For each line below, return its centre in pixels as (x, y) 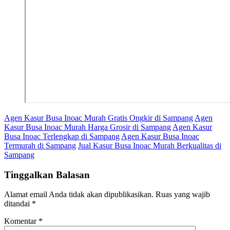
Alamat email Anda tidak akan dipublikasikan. (79, 195)
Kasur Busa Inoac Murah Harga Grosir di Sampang (88, 127)
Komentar (21, 221)
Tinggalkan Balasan (47, 175)
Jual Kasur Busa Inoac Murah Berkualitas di (150, 145)
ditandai (18, 204)
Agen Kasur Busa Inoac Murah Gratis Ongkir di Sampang (99, 118)
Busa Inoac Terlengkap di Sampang (62, 136)
